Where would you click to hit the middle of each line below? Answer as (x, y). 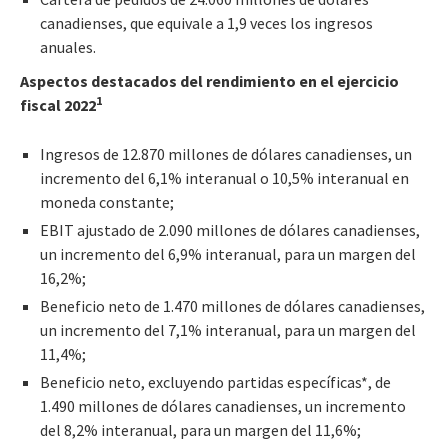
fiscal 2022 (58, 104)
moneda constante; (107, 201)
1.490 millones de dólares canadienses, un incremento (223, 405)
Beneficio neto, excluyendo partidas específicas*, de (215, 381)
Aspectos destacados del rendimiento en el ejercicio (209, 80)
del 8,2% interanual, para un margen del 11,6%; (200, 429)
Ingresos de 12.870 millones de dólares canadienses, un (226, 153)
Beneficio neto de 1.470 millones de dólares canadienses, (232, 305)
